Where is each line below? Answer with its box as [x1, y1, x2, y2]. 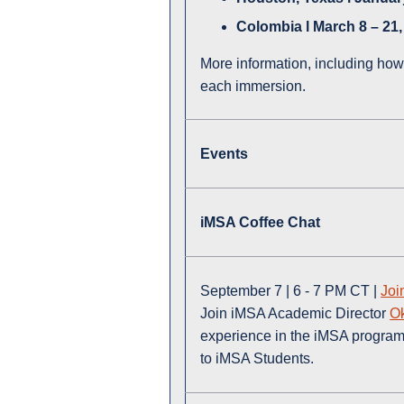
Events [200, 146, 249, 162]
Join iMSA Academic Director [200, 306, 390, 322]
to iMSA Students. [200, 351, 315, 367]
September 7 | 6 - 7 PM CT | [200, 283, 381, 299]
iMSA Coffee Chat [200, 215, 321, 231]
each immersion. [200, 78, 310, 94]
